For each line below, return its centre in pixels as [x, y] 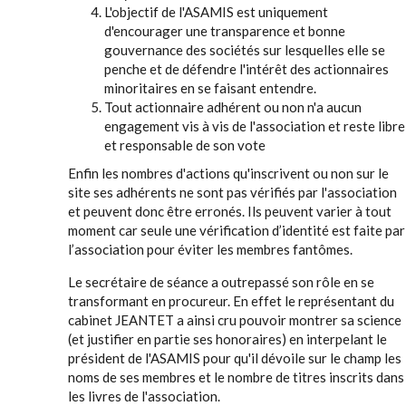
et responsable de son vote [186, 145]
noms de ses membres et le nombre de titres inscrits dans [236, 377]
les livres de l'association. [144, 396]
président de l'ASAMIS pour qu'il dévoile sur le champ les [235, 358]
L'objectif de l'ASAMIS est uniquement [216, 12]
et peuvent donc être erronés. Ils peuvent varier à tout [230, 211]
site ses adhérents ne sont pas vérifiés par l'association [232, 192]
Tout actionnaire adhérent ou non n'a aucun [233, 107]
